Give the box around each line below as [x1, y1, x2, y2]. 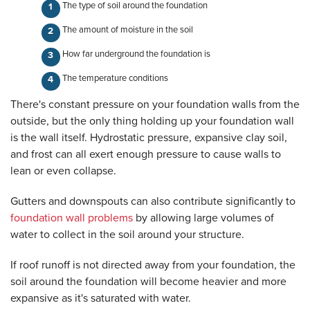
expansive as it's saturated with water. [10, 291, 191, 306]
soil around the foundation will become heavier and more [10, 275, 286, 289]
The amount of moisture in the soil [62, 24, 193, 36]
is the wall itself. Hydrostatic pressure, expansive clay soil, [10, 131, 287, 145]
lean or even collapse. [10, 164, 116, 179]
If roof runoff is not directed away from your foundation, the [10, 258, 295, 273]
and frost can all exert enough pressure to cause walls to [10, 147, 281, 162]
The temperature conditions [62, 73, 168, 84]
